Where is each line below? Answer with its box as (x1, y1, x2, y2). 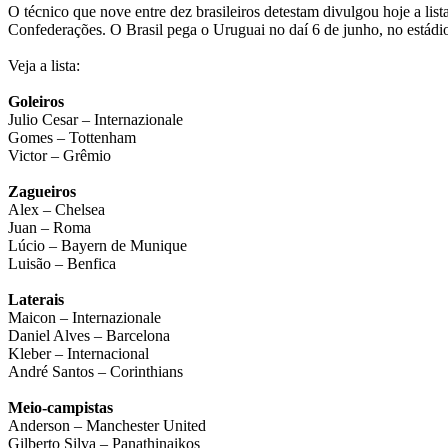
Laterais (8, 291, 64, 309)
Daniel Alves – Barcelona (8, 327, 170, 345)
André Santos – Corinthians (8, 363, 183, 381)
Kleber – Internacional (8, 345, 149, 363)
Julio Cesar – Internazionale (8, 111, 183, 129)
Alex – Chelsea (8, 201, 105, 219)
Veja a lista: (8, 57, 80, 75)
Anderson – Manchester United (8, 417, 206, 435)
